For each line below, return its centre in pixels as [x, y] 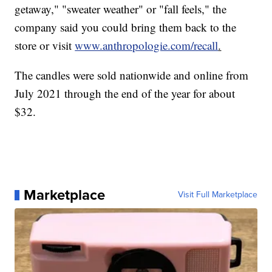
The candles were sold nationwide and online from [132, 75]
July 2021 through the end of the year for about [125, 93]
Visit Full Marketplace [217, 195]
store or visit [45, 46]
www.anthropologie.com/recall [147, 46]
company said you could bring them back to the [126, 27]
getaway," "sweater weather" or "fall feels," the [121, 9]
